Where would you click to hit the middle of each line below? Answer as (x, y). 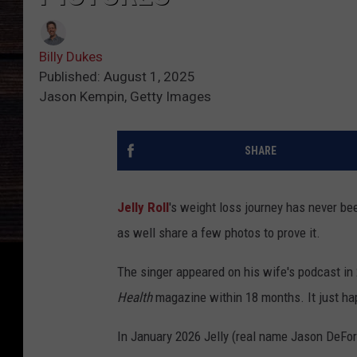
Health (136, 298)
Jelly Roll (143, 208)
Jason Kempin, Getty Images (125, 97)
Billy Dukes (71, 57)
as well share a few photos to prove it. (219, 233)
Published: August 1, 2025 (117, 77)
